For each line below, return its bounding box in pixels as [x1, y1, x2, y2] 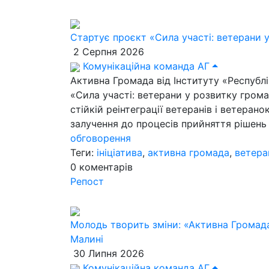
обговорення [70, 132, 131, 144]
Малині [70, 233, 103, 245]
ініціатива [97, 147, 142, 159]
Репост [70, 175, 104, 187]
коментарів [79, 161, 133, 173]
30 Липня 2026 [70, 247, 144, 259]
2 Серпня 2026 [70, 46, 144, 58]
